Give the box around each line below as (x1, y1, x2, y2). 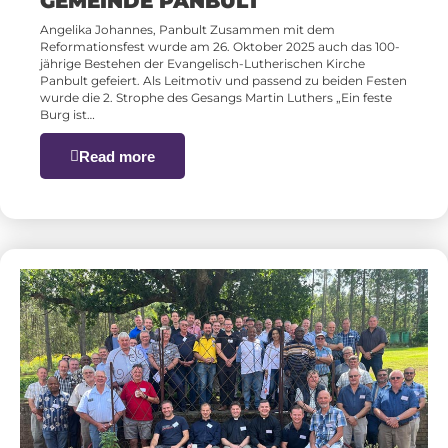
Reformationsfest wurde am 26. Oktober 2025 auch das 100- (40, 39, 400, 55)
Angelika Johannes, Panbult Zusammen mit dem (40, 22, 335, 38)
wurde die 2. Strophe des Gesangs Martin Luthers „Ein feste (40, 90, 392, 106)
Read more (79, 147, 155, 165)
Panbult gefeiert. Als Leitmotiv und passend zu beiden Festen (40, 73, 407, 89)
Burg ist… (40, 107, 95, 123)
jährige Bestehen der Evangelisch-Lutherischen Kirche (40, 56, 365, 72)
